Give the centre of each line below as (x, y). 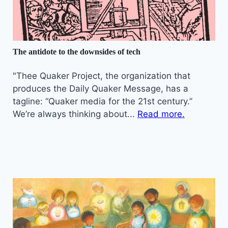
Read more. (161, 114)
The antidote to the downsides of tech (77, 51)
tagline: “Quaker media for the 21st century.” (103, 101)
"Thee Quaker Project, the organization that (102, 76)
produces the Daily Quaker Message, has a (101, 88)
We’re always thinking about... (75, 114)
